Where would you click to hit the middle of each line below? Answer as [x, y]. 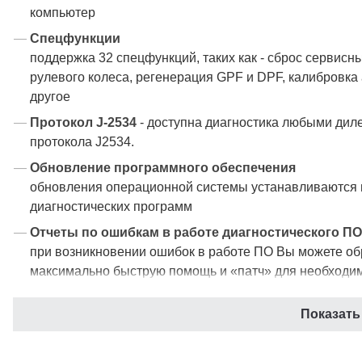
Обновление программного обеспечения [163, 168]
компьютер [63, 13]
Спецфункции [75, 38]
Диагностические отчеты [111, 297]
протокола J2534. [82, 142]
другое [50, 97]
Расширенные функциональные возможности [181, 342]
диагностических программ [111, 206]
